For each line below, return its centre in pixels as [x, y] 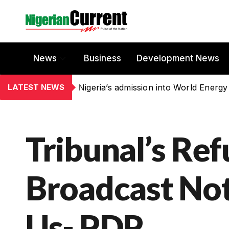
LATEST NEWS [36, 87]
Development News [178, 59]
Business [102, 59]
